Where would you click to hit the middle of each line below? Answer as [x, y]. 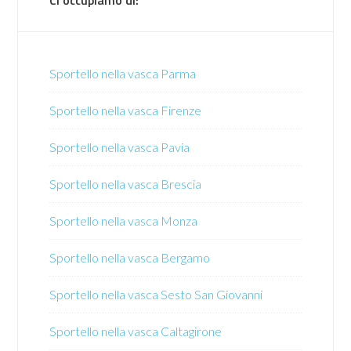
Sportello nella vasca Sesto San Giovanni [156, 294]
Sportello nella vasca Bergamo [130, 257]
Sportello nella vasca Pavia [120, 147]
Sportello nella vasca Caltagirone [136, 331]
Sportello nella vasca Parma [123, 73]
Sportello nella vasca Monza [124, 221]
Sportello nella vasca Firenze [126, 110]
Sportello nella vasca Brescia [126, 184]
